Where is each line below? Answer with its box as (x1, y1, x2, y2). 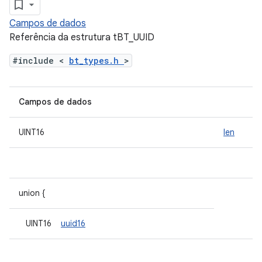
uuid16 (61, 218, 85, 229)
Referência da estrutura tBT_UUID (9, 32, 154, 43)
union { (19, 188, 46, 198)
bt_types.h (69, 55, 124, 66)
